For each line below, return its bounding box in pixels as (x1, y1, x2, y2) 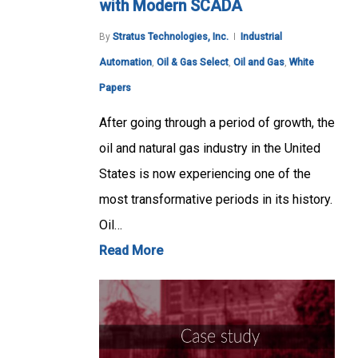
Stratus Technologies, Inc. (113, 31, 229, 43)
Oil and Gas (233, 57, 284, 69)
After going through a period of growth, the (99, 115, 335, 131)
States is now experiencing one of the (99, 166, 311, 182)
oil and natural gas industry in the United (99, 141, 320, 157)
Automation (99, 57, 152, 69)
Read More (99, 243, 163, 259)
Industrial (241, 31, 282, 43)
